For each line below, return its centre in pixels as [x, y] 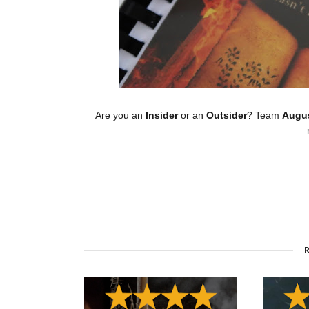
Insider [163, 116]
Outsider [227, 116]
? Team [265, 116]
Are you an [120, 116]
